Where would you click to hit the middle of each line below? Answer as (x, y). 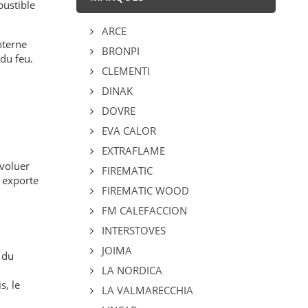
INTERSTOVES (132, 231)
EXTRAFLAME (132, 151)
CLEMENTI (124, 71)
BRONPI (119, 51)
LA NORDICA (130, 271)
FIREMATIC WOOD (144, 191)
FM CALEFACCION (143, 211)
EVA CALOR (127, 131)
